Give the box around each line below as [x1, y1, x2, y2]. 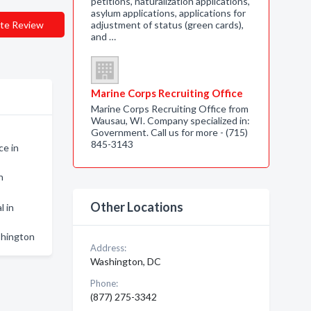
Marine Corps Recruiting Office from [90, 103, 249, 115]
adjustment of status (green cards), [90, 19, 244, 31]
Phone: [90, 278, 118, 289]
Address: [90, 242, 126, 253]
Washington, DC [90, 255, 161, 267]
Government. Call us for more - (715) [90, 126, 248, 138]
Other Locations [90, 199, 183, 215]
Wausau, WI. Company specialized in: [90, 115, 250, 126]
